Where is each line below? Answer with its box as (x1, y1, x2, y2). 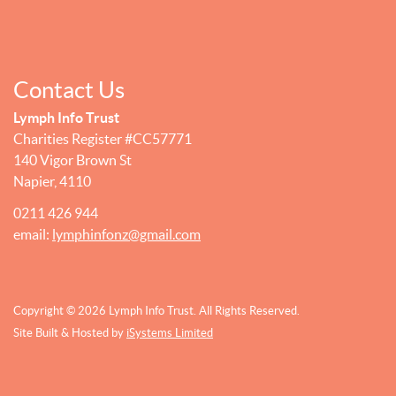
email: (13, 225, 52, 242)
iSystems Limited (126, 325, 213, 339)
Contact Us (13, 76, 125, 103)
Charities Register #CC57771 (13, 130, 192, 147)
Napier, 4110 (13, 172, 91, 189)
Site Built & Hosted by (13, 325, 126, 339)
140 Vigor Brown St (13, 151, 132, 168)
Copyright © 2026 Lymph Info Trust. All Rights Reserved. (13, 303, 300, 317)
